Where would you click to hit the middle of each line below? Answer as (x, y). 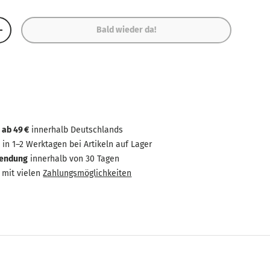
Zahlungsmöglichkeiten (87, 174)
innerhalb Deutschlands (76, 130)
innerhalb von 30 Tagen (74, 159)
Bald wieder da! (127, 30)
